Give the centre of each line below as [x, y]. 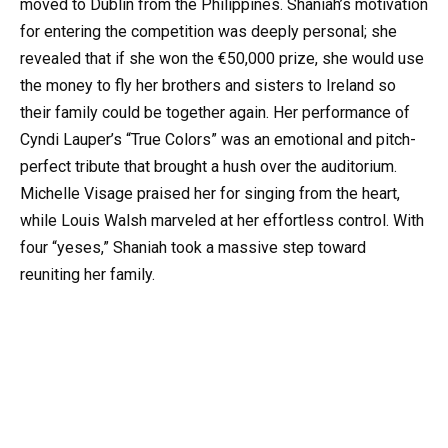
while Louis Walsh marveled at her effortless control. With [222, 221]
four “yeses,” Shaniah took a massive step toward [193, 248]
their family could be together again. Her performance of [215, 113]
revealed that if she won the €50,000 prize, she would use [222, 59]
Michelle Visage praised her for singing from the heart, [210, 194]
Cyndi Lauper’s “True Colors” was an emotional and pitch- [218, 140]
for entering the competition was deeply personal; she [208, 32]
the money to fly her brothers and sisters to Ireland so [208, 86]
